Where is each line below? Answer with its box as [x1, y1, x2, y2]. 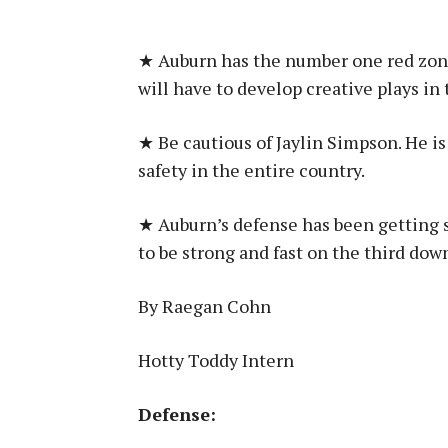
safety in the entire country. [138, 158, 368, 183]
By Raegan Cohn [138, 294, 271, 319]
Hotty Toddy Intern [138, 348, 294, 373]
